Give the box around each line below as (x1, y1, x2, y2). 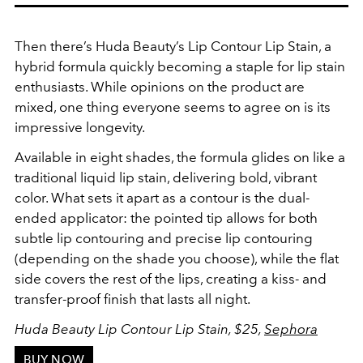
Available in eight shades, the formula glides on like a (15, 149, 345, 166)
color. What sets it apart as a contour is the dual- (15, 190, 310, 207)
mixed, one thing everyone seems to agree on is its (15, 99, 331, 116)
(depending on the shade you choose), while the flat (15, 250, 339, 267)
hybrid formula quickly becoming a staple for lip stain (15, 58, 345, 75)
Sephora (264, 321, 318, 338)
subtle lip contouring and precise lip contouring (15, 230, 313, 247)
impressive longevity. (15, 119, 145, 136)
